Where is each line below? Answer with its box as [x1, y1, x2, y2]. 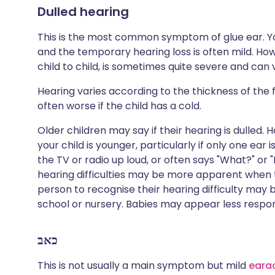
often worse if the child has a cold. [37, 99, 201, 113]
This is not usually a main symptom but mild [37, 258, 249, 273]
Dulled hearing [37, 3, 129, 20]
